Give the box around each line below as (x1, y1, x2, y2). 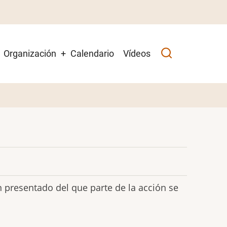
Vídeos (123, 48, 150, 59)
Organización (4, 48, 56, 59)
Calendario (70, 48, 114, 59)
